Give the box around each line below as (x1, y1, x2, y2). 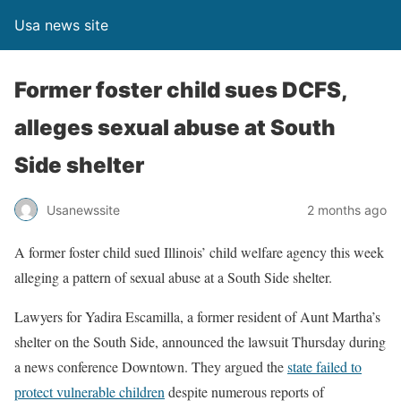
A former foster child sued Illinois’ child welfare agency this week (14, 243, 384, 261)
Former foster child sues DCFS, (14, 77, 347, 103)
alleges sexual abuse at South (14, 115, 336, 141)
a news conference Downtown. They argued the (14, 357, 287, 376)
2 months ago (307, 201, 387, 218)
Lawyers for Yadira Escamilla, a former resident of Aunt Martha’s (14, 307, 380, 326)
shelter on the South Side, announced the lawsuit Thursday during (14, 332, 386, 351)
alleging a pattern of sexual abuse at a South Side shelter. (14, 268, 332, 286)
